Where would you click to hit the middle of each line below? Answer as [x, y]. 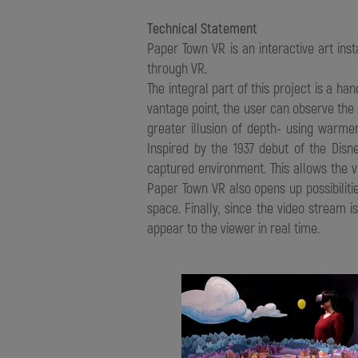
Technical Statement [202, 28]
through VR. [177, 68]
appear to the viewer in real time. [233, 228]
